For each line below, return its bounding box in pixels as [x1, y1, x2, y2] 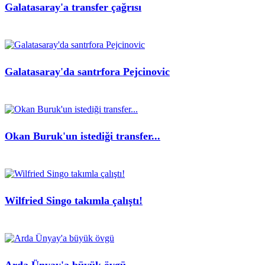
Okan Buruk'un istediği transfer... [5, 130, 160, 142]
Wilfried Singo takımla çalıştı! [5, 194, 143, 206]
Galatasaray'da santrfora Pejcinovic [5, 66, 170, 78]
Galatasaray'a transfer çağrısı [5, 1, 141, 14]
